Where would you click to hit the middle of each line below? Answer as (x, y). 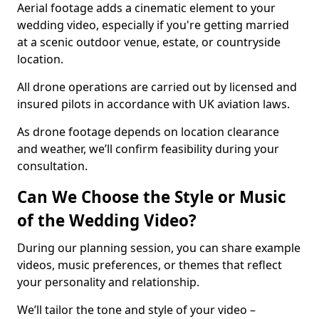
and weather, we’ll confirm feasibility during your (148, 149)
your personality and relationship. (108, 282)
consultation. (52, 166)
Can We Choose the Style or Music (152, 197)
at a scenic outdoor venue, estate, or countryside (149, 42)
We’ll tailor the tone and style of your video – (136, 310)
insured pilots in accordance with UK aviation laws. (155, 104)
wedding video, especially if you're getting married (153, 25)
